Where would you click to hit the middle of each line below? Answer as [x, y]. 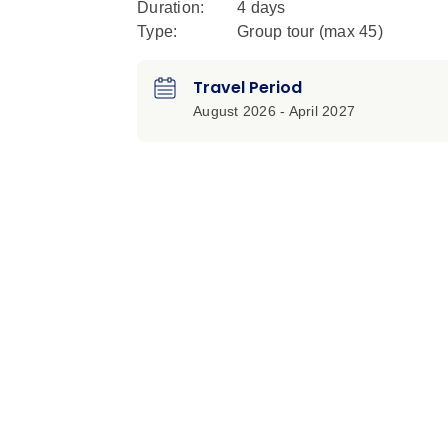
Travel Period [247, 88]
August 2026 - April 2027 [274, 111]
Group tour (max [298, 32]
